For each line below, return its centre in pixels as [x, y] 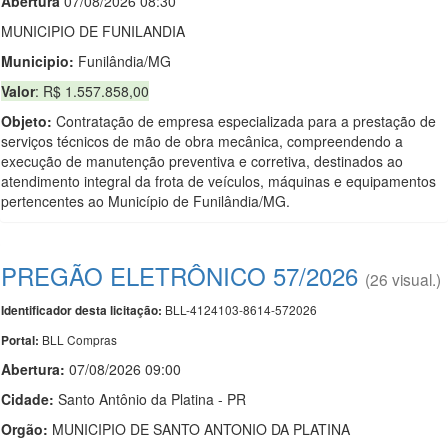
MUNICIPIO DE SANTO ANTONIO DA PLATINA [199, 429]
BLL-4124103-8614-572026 [239, 309]
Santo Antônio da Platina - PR [150, 399]
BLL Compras [79, 339]
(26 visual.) [403, 279]
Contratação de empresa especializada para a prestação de [244, 121]
